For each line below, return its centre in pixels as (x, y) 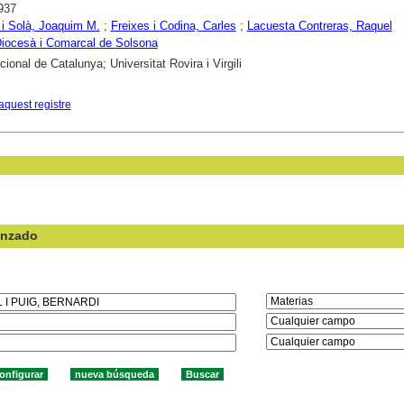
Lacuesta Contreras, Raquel (319, 26)
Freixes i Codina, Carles (173, 26)
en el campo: (297, 280)
